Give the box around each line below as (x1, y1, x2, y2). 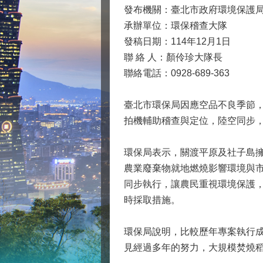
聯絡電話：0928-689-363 (124, 68, 230, 79)
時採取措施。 (124, 195, 180, 205)
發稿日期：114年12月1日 (124, 36, 231, 47)
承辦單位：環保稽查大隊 (124, 21, 227, 31)
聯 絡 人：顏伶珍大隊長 (124, 52, 222, 63)
